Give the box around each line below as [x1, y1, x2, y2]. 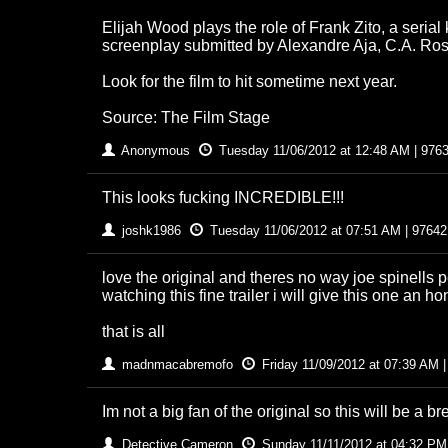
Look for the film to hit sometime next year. [102, 72, 397, 90]
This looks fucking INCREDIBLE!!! [102, 188, 344, 206]
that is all [102, 322, 165, 340]
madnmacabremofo [118, 356, 237, 372]
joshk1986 [118, 222, 185, 238]
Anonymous [118, 142, 194, 158]
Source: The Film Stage [102, 108, 270, 126]
